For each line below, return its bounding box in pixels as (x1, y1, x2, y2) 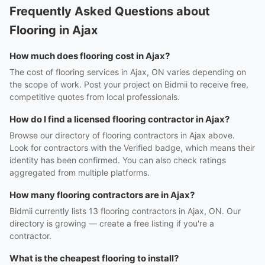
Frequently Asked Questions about (9, 4, 210, 18)
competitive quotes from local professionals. (9, 92, 180, 102)
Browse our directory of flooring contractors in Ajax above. (9, 130, 235, 140)
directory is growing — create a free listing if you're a (9, 218, 214, 228)
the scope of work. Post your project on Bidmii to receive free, (9, 79, 248, 89)
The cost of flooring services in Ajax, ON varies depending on (9, 67, 246, 77)
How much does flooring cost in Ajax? (9, 50, 170, 62)
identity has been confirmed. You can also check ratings (9, 155, 226, 165)
